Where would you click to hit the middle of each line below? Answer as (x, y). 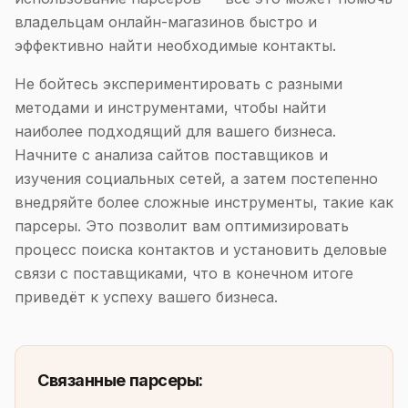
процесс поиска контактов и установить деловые (201, 250)
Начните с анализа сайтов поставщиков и (171, 155)
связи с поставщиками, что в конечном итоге (184, 273)
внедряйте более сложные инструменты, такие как (204, 202)
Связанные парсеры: (120, 380)
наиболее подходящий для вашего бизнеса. (175, 131)
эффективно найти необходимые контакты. (175, 46)
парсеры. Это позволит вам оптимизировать (182, 226)
